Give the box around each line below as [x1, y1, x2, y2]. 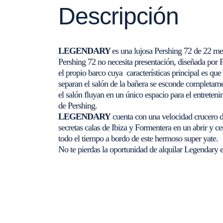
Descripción [58, 3, 179, 30]
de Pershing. [58, 101, 97, 111]
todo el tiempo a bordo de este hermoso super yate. [58, 133, 218, 144]
